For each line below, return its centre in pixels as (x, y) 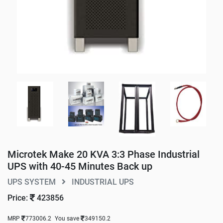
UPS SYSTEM (33, 182)
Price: (19, 198)
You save (68, 218)
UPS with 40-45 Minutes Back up (80, 166)
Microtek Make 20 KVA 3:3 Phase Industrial (104, 154)
